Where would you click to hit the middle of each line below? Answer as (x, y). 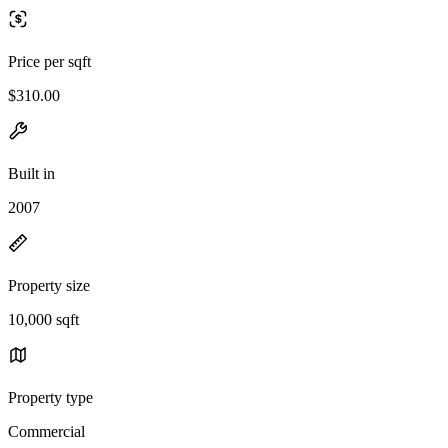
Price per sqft (49, 61)
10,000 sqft (43, 319)
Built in (31, 173)
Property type (50, 397)
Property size (49, 285)
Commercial (46, 431)
